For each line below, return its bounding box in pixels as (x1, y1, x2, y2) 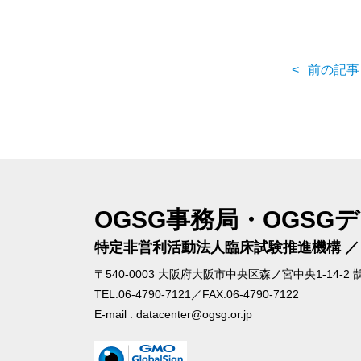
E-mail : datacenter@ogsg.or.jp (94, 308, 252, 321)
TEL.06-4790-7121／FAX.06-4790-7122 (94, 288, 299, 301)
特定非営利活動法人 (94, 239, 225, 255)
